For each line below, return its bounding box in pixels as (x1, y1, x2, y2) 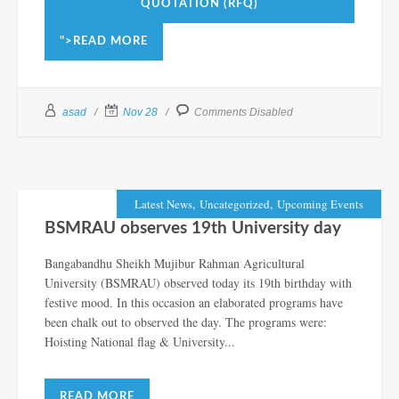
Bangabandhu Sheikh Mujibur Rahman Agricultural (45, 254, 305, 272)
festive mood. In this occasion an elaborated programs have (45, 293, 343, 311)
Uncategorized (199, 195, 270, 212)
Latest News (134, 195, 192, 212)
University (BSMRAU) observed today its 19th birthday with (45, 273, 352, 291)
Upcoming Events (277, 195, 363, 212)
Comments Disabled (194, 105, 293, 118)
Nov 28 (123, 105, 158, 118)
